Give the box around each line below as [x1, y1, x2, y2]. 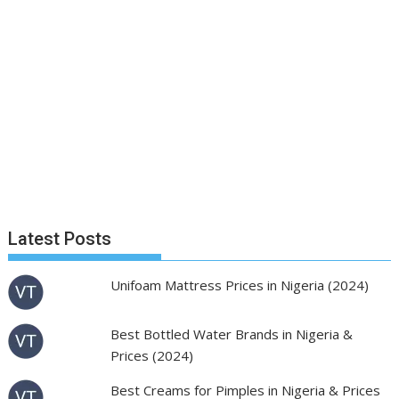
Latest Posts [8, 228, 112, 249]
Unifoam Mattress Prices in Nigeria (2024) [110, 276, 369, 294]
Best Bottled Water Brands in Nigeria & [110, 325, 353, 343]
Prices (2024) [110, 346, 193, 364]
